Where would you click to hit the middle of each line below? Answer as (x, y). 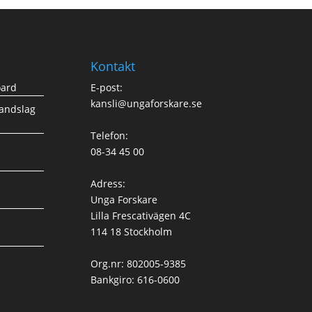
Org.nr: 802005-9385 (138, 263)
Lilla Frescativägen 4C (140, 215)
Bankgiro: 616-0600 (135, 279)
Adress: (108, 183)
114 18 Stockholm (131, 231)
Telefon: (109, 135)
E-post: (106, 87)
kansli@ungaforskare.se (146, 103)
